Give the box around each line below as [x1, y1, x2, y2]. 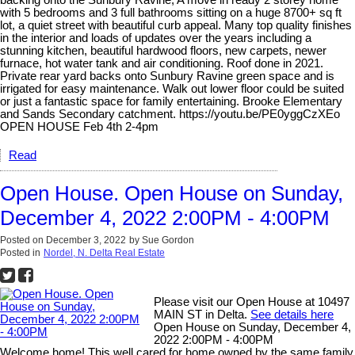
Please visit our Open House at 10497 [154, 296, 350, 309]
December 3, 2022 [46, 235, 126, 246]
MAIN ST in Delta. [154, 308, 251, 322]
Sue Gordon [142, 235, 194, 246]
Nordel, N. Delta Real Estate [44, 247, 165, 259]
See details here [250, 308, 334, 322]
